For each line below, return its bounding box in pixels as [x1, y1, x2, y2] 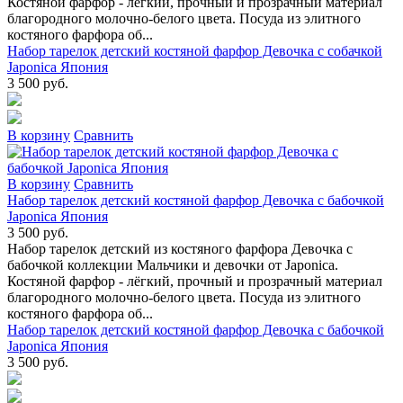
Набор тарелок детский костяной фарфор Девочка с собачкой [7, 43, 382, 58]
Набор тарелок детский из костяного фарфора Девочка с [7, 241, 353, 256]
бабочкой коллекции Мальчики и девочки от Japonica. [7, 257, 338, 273]
